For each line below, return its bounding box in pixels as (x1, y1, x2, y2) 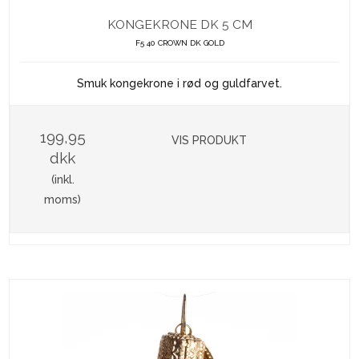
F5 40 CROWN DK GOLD (135, 38, 224, 48)
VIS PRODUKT (171, 134, 248, 147)
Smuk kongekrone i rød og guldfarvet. (77, 77, 282, 91)
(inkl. (50, 173, 75, 187)
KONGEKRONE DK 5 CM (107, 17, 252, 33)
